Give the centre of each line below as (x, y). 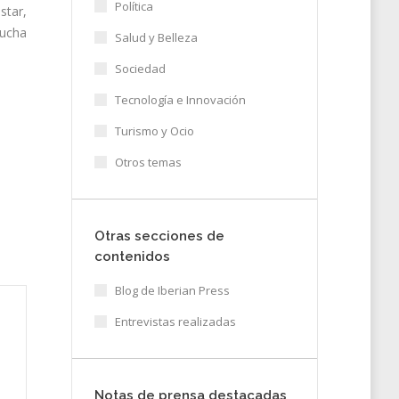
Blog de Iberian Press (172, 290)
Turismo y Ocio (154, 131)
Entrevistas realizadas (175, 322)
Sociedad (140, 69)
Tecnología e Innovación (180, 100)
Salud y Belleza (156, 37)
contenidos (132, 256)
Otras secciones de (159, 236)
